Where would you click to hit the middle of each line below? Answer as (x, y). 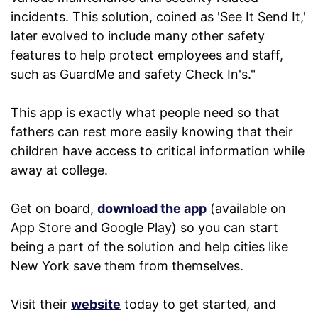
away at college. (59, 170)
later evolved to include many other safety (138, 36)
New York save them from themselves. (127, 266)
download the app (152, 209)
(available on (246, 209)
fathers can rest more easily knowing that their (152, 132)
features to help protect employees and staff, (147, 55)
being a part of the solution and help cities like (149, 247)
